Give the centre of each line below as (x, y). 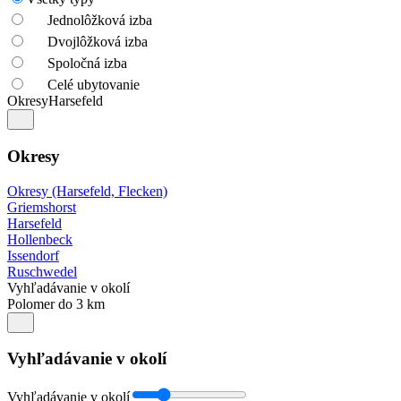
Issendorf (33, 255)
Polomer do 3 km (56, 303)
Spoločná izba (87, 64)
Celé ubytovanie (94, 85)
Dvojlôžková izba (98, 42)
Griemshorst (42, 207)
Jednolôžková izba (100, 21)
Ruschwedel (42, 271)
